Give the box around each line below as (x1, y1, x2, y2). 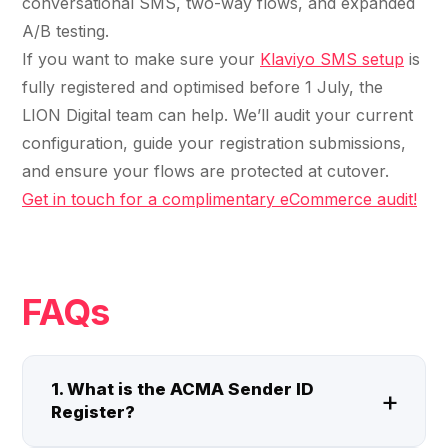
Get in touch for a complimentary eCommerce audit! (22, 188, 417, 209)
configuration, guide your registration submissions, (22, 132, 406, 153)
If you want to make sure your (22, 48, 260, 69)
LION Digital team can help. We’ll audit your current (22, 104, 413, 125)
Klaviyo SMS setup (260, 48, 404, 69)
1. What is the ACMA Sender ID (51, 379, 314, 400)
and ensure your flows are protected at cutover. (22, 160, 394, 181)
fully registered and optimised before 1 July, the (22, 76, 383, 97)
